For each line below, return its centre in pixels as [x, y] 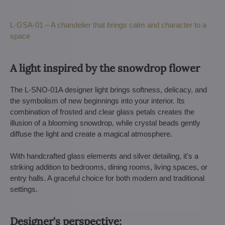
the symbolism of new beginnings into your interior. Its [97, 100]
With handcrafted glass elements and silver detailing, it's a [104, 156]
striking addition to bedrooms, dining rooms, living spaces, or [109, 167]
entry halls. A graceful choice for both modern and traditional [107, 178]
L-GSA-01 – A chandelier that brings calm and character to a [108, 25]
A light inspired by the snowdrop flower [105, 68]
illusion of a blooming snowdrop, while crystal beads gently [105, 123]
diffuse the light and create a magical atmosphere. [91, 134]
